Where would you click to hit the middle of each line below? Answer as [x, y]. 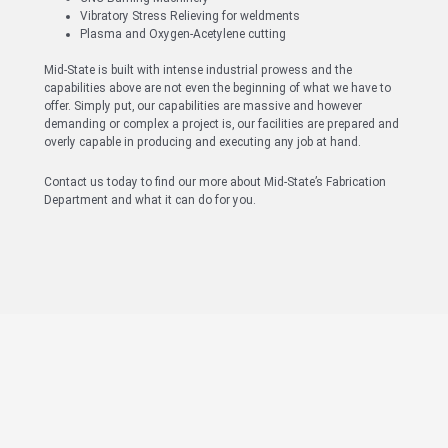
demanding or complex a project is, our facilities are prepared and [221, 123]
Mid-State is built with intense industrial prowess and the [198, 69]
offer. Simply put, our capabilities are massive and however [203, 105]
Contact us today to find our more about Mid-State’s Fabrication [215, 181]
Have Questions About [224, 411]
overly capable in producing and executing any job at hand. [202, 141]
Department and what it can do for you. [150, 199]
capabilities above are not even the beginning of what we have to [217, 87]
